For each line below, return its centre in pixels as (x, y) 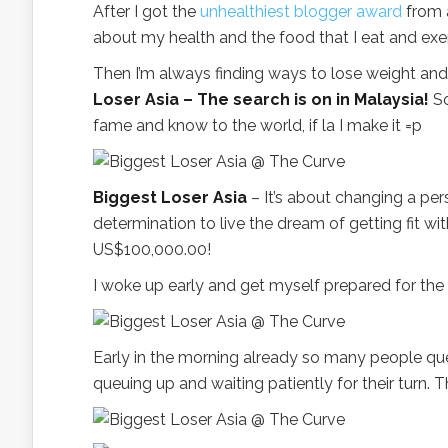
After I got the (146, 11)
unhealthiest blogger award (301, 11)
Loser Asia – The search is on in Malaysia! (261, 99)
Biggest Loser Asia (170, 197)
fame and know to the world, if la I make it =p (257, 125)
